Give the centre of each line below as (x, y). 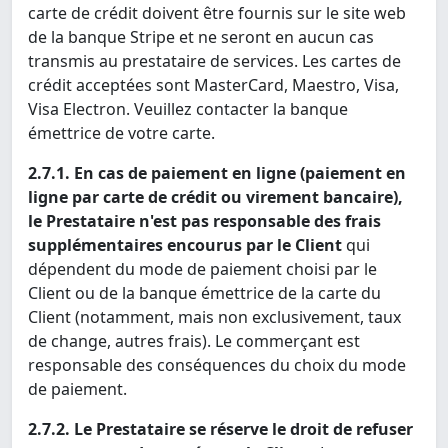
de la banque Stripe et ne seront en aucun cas (201, 37)
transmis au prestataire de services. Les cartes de (214, 61)
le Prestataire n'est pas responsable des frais (204, 221)
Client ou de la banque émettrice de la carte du (204, 293)
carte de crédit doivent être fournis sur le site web (217, 13)
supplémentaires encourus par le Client (185, 245)
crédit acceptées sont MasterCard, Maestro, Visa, (213, 85)
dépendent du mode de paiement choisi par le (202, 269)
